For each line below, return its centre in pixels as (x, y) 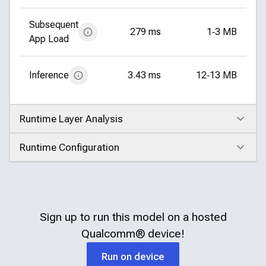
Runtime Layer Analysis (71, 119)
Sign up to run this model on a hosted (133, 217)
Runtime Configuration (69, 147)
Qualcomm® (113, 234)
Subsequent (54, 25)
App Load (49, 39)
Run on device (133, 256)
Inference (49, 75)
